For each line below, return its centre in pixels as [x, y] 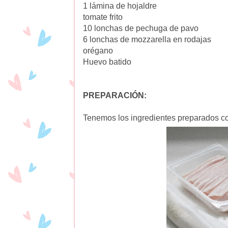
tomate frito [103, 17]
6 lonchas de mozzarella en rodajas [147, 39]
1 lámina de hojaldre [120, 6]
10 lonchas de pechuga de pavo [141, 28]
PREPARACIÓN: [115, 95]
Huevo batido [107, 62]
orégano [98, 50]
